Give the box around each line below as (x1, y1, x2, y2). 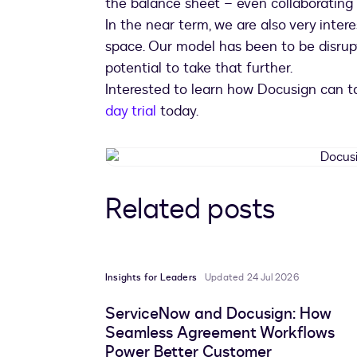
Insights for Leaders (105, 271, 197, 284)
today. (156, 101, 198, 122)
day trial (105, 101, 156, 122)
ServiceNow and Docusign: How (105, 303, 331, 325)
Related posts (105, 190, 276, 229)
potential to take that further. (105, 58, 292, 79)
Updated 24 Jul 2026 (205, 271, 299, 284)
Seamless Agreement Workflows (105, 322, 335, 344)
